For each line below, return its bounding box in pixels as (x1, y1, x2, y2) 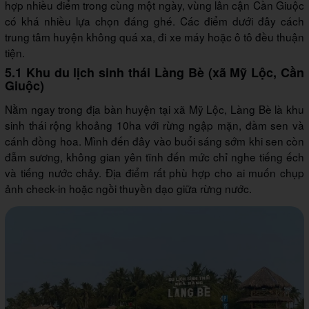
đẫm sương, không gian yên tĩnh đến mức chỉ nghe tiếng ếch (5, 149, 304, 165)
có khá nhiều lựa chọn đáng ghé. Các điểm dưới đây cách (5, 13, 304, 29)
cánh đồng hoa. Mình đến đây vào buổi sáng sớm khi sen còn (5, 133, 304, 149)
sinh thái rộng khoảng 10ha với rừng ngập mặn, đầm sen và (5, 117, 304, 133)
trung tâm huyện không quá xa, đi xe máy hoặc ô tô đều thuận (5, 29, 304, 45)
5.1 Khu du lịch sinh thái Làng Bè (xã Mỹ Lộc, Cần (5, 63, 304, 82)
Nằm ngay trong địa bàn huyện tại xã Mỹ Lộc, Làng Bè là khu (5, 101, 304, 117)
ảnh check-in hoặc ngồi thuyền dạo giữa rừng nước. (5, 181, 252, 197)
